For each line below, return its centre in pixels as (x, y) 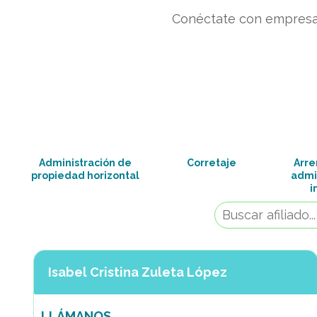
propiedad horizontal (86, 175)
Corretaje (211, 163)
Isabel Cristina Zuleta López (138, 272)
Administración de (86, 163)
